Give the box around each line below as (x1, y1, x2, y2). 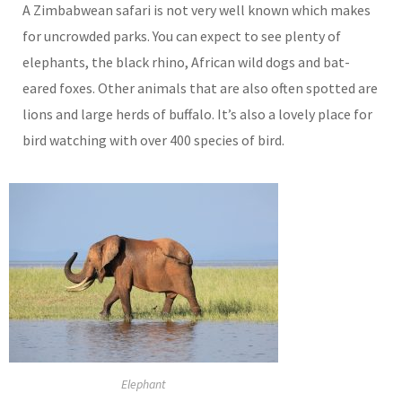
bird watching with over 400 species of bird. (22, 131, 284, 150)
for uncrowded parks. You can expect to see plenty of (22, 27, 341, 46)
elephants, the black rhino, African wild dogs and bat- (22, 53, 350, 72)
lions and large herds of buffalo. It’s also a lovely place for (22, 105, 372, 124)
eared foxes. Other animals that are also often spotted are (22, 79, 378, 98)
